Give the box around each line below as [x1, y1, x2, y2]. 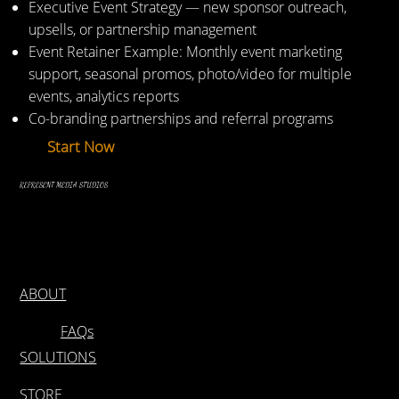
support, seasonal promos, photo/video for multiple [28, 63, 352, 84]
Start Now [47, 135, 115, 157]
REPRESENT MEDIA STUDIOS [20, 181, 109, 190]
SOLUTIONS [20, 346, 97, 367]
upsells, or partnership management [28, 19, 256, 39]
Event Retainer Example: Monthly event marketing [28, 41, 342, 61]
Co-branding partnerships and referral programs [28, 108, 333, 128]
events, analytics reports [28, 85, 179, 106]
